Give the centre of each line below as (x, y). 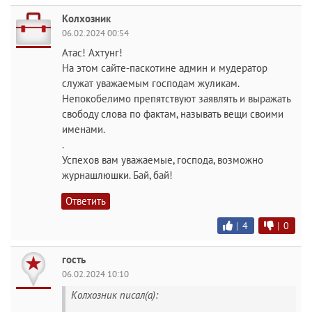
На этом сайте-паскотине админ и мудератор (165, 68)
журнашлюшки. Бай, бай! (117, 175)
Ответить (86, 201)
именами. (84, 129)
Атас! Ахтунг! (92, 53)
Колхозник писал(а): (115, 295)
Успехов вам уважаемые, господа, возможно (163, 160)
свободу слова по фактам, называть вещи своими (173, 114)
